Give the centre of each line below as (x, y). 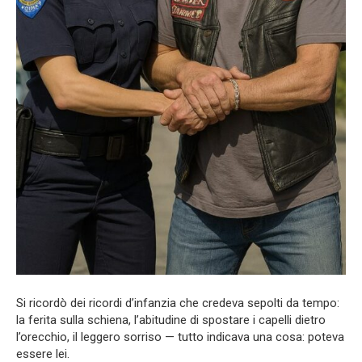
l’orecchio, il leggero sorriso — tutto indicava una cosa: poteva (180, 337)
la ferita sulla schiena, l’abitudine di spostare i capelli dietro (171, 320)
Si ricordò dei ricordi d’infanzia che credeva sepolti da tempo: (178, 303)
